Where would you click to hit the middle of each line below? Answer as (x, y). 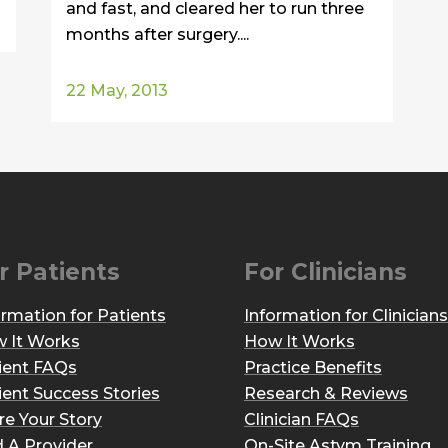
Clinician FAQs (301, 420)
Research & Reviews (326, 394)
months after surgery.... (157, 35)
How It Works (299, 342)
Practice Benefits (313, 368)
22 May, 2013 (117, 91)
